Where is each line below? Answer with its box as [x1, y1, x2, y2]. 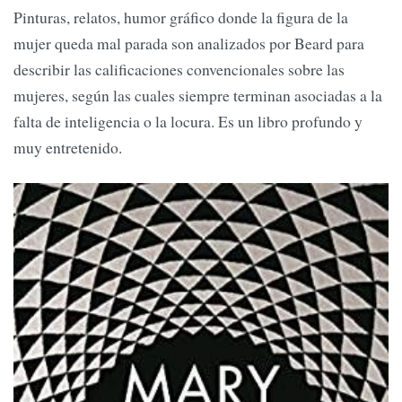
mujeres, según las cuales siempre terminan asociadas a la [13, 84, 382, 107]
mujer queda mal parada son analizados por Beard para [13, 32, 364, 55]
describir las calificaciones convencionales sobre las [13, 58, 345, 81]
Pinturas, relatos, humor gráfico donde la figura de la [13, 6, 348, 29]
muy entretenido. [13, 136, 122, 159]
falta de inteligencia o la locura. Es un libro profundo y [13, 110, 363, 133]
